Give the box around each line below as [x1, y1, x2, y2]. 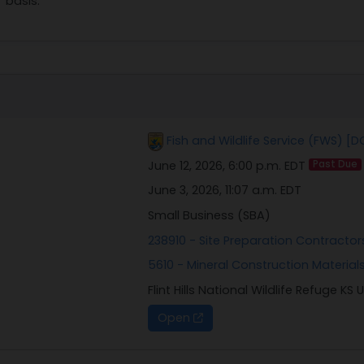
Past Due [312, 158, 357, 171]
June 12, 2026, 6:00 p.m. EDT [147, 157, 309, 174]
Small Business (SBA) [147, 206, 271, 223]
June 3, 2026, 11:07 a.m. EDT [147, 182, 301, 199]
